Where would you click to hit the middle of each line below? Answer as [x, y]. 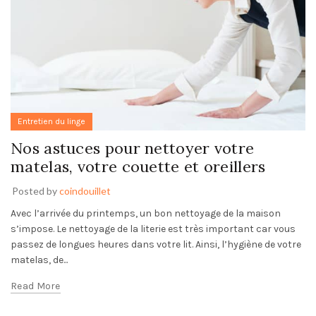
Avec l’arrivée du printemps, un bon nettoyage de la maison [146, 214]
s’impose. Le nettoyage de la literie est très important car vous [153, 229]
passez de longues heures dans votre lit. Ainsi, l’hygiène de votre [156, 245]
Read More [36, 286]
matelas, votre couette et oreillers [138, 167]
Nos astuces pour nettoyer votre [133, 148]
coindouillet [85, 191]
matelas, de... [39, 260]
